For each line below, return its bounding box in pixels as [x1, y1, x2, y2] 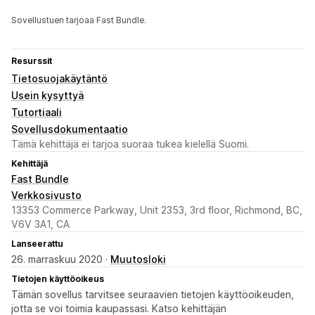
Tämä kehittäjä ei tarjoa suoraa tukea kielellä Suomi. [11, 138, 249, 150]
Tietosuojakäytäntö [11, 72, 108, 85]
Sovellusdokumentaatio [11, 123, 128, 136]
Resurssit [11, 56, 52, 67]
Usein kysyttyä [11, 89, 84, 102]
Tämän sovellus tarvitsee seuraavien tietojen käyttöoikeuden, [11, 288, 294, 301]
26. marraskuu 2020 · [11, 253, 110, 266]
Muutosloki [110, 253, 166, 266]
